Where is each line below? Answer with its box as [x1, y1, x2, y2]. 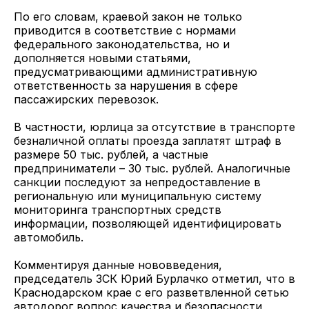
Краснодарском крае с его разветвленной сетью [14, 286, 289, 299]
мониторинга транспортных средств [14, 203, 221, 217]
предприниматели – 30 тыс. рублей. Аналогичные [14, 161, 290, 175]
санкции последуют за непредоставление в [14, 175, 261, 189]
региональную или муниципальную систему [14, 189, 261, 203]
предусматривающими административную [14, 65, 257, 79]
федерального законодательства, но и [14, 37, 230, 51]
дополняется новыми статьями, [14, 51, 191, 65]
